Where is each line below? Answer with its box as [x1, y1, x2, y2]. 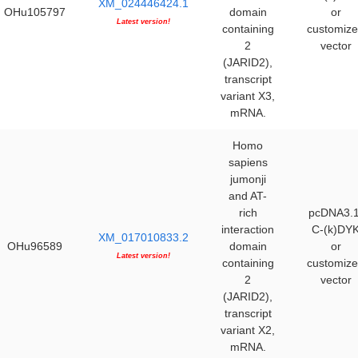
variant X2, [221, 324, 275, 336]
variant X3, [221, 89, 275, 102]
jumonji [229, 173, 266, 185]
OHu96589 [7, 240, 62, 253]
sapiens [228, 156, 268, 169]
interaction [221, 223, 274, 236]
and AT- [229, 189, 267, 202]
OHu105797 [4, 6, 66, 18]
